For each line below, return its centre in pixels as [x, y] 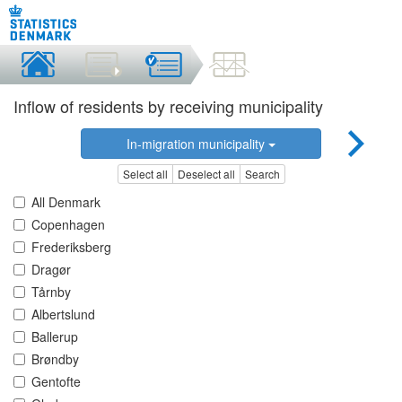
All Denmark [66, 202]
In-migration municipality [197, 144]
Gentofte [56, 382]
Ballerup [55, 337]
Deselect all [206, 174]
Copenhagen [68, 225]
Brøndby [55, 359]
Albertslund [63, 315]
